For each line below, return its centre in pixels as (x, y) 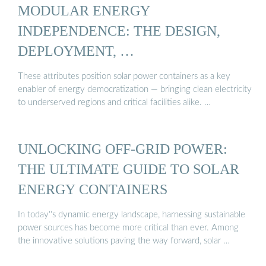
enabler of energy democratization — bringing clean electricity (135, 90)
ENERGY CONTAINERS (93, 189)
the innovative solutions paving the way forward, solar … (124, 241)
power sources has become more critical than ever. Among (128, 228)
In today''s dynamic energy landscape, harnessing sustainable (132, 215)
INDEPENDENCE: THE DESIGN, (119, 30)
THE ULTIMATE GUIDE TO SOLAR (129, 169)
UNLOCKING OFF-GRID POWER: (123, 148)
